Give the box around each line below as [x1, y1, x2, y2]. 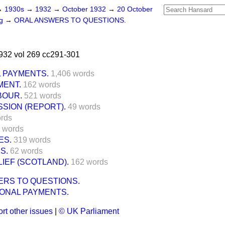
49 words [68, 102, 100, 111]
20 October [117, 6, 153, 13]
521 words [24, 91, 61, 100]
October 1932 [62, 6, 108, 13]
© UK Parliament [59, 207, 119, 215]
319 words [14, 136, 51, 144]
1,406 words [51, 69, 94, 78]
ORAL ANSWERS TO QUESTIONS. [14, 17, 126, 24]
